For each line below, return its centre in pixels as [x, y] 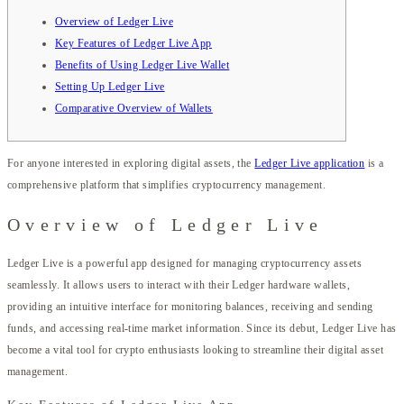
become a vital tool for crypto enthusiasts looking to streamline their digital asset [196, 350]
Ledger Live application [310, 163]
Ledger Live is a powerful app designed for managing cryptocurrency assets [185, 264]
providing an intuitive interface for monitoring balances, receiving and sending [190, 307]
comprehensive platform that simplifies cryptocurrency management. [167, 184]
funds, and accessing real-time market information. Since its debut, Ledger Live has [202, 329]
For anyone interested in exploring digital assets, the [131, 163]
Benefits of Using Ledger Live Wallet [142, 64]
